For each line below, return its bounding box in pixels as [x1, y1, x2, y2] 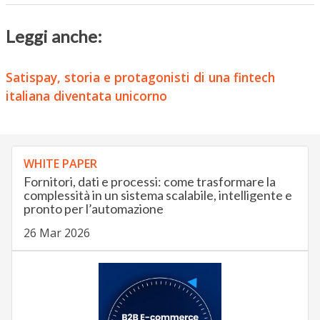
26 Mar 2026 [23, 224, 90, 241]
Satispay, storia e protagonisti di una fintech [5, 69, 275, 86]
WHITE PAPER [23, 155, 97, 171]
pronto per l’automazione [23, 200, 164, 216]
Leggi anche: [5, 26, 102, 47]
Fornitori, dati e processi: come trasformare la [23, 173, 276, 189]
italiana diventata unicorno [5, 87, 167, 105]
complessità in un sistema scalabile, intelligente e [23, 186, 292, 203]
